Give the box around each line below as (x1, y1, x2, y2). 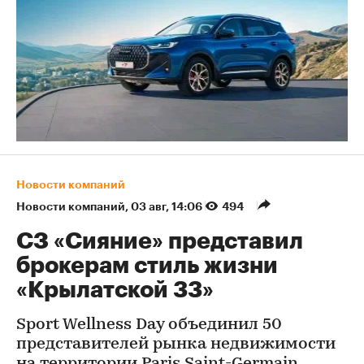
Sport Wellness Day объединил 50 (16, 317, 282, 333)
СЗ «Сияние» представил (16, 230, 303, 253)
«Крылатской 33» (16, 279, 214, 301)
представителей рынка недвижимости (16, 336, 336, 353)
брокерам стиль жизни (16, 254, 278, 277)
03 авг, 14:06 (131, 201, 205, 212)
